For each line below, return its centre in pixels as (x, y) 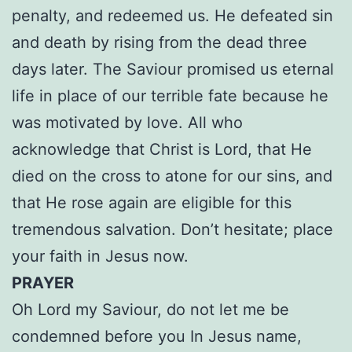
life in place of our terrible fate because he (170, 96)
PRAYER (43, 283)
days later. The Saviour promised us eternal (173, 70)
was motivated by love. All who (127, 123)
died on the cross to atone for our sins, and (172, 176)
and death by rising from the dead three (159, 43)
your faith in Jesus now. (100, 257)
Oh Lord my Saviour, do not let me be (150, 310)
